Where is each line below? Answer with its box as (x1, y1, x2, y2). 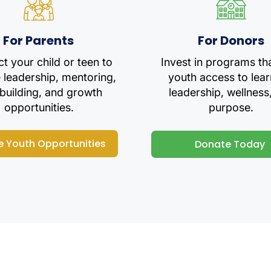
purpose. (209, 101, 253, 114)
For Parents (3, 32, 74, 49)
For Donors (197, 32, 264, 49)
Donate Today (194, 137, 265, 151)
